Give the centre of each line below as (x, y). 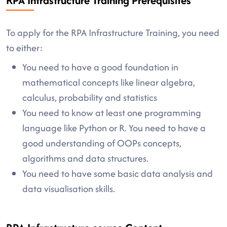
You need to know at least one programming (112, 113)
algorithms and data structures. (85, 158)
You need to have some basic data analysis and (118, 174)
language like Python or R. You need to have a (114, 128)
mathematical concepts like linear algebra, (109, 82)
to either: (25, 48)
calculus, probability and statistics (90, 98)
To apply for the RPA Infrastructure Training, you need (113, 33)
